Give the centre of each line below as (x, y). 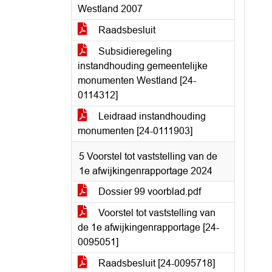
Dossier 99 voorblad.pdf (148, 192)
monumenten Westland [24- (137, 80)
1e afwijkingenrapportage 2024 (146, 171)
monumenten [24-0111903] (135, 131)
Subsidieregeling (134, 51)
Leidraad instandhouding (151, 116)
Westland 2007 (110, 9)
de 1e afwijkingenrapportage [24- (148, 227)
